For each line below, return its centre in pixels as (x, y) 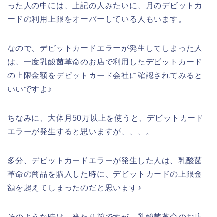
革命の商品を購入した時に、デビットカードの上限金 (105, 174)
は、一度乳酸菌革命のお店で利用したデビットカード (105, 62)
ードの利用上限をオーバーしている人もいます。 (97, 19)
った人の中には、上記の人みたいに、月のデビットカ (105, 5)
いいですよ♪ (30, 89)
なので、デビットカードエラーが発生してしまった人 (105, 48)
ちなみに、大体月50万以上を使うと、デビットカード (106, 118)
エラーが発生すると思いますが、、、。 (81, 131)
